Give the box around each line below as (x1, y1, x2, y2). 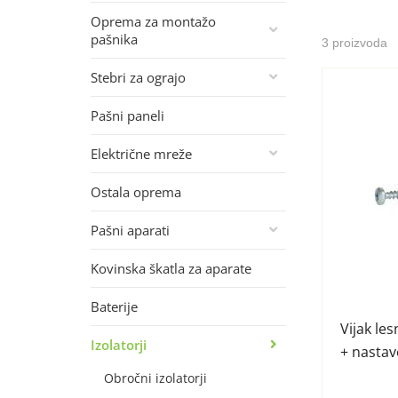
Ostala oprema (91, 183, 181, 201)
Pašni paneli (91, 107, 164, 124)
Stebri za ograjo (91, 68, 186, 86)
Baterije (91, 298, 138, 315)
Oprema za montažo (91, 12, 216, 30)
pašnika (91, 30, 138, 48)
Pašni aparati (91, 221, 170, 239)
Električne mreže (91, 145, 192, 163)
